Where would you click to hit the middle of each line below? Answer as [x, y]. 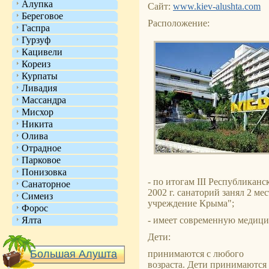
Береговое [42, 16]
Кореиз [36, 64]
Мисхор [38, 112]
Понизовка [44, 172]
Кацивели [42, 52]
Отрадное [41, 148]
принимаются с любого [196, 254]
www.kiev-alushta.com [217, 6]
